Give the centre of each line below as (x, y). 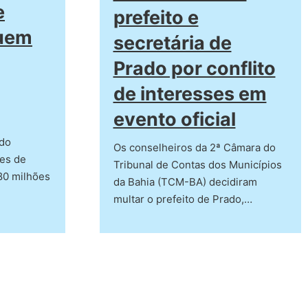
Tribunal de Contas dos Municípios (197, 165)
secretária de (172, 43)
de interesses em (190, 94)
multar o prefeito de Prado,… (183, 199)
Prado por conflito (194, 69)
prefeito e (156, 18)
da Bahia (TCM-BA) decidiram (185, 182)
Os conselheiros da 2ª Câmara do (194, 148)
